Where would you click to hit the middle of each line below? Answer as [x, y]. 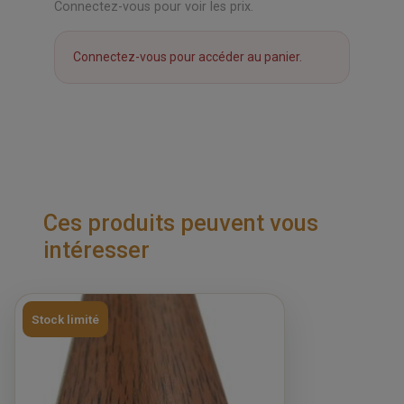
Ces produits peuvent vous [180, 224]
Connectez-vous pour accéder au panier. [188, 57]
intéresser [96, 251]
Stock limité [65, 320]
